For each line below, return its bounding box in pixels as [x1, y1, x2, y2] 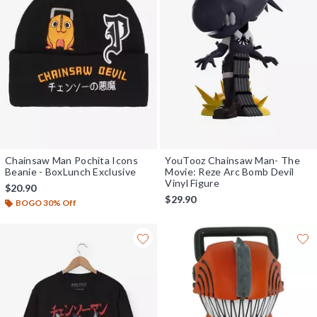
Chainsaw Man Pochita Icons [5, 154, 138, 167]
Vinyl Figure [165, 177, 219, 190]
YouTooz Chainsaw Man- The [165, 154, 300, 167]
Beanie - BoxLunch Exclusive [5, 166, 137, 178]
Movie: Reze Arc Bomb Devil [165, 166, 294, 178]
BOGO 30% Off [16, 197, 76, 209]
